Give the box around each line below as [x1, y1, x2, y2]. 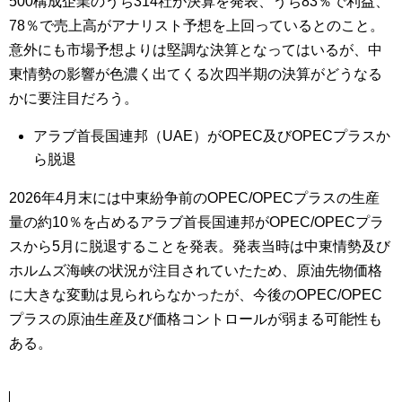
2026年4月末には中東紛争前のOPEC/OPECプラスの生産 [9, 190, 380, 206]
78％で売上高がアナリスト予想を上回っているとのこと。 [9, 18, 384, 34]
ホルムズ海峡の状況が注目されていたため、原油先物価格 [9, 263, 382, 279]
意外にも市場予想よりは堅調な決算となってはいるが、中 [9, 42, 382, 58]
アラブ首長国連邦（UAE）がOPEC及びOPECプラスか [33, 128, 391, 144]
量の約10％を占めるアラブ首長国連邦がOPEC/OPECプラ [9, 214, 384, 231]
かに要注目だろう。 [9, 91, 138, 107]
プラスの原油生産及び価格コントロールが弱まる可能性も [9, 311, 382, 328]
